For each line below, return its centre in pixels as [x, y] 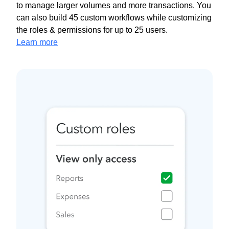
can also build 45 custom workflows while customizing [114, 18]
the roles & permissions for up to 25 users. [92, 30]
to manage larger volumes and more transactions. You [114, 6]
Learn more [37, 42]
